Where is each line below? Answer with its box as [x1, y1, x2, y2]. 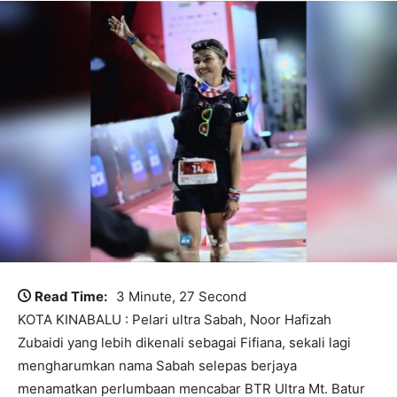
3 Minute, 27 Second [116, 288, 246, 306]
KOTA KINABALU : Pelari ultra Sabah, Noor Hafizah [18, 311, 331, 329]
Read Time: [35, 288, 107, 306]
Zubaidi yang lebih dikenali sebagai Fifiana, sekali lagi [18, 334, 351, 352]
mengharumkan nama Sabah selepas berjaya [18, 357, 297, 375]
